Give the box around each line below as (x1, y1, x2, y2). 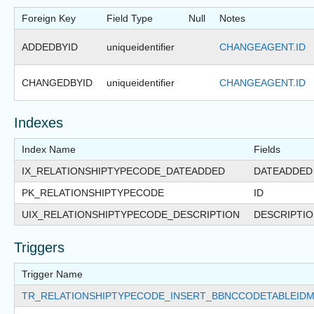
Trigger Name (22, 268, 83, 280)
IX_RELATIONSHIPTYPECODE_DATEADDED (22, 165, 225, 177)
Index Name (22, 144, 76, 156)
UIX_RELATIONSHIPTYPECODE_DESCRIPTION (22, 209, 240, 221)
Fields (254, 144, 280, 156)
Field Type (107, 13, 153, 25)
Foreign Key (22, 13, 76, 25)
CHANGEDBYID (22, 77, 93, 89)
